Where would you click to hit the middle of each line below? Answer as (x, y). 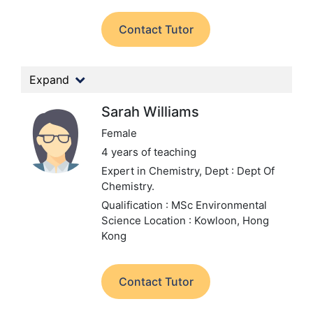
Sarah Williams (150, 112)
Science (123, 220)
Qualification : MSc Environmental (184, 205)
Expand (49, 80)
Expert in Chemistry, (153, 171)
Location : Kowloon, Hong (206, 220)
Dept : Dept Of (240, 171)
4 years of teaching (149, 152)
